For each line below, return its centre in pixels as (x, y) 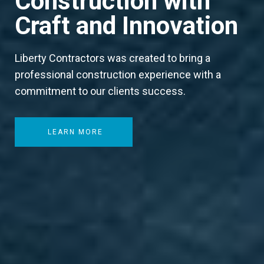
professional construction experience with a (118, 75)
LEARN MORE (75, 132)
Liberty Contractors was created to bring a (113, 58)
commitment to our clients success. (100, 91)
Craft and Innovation (126, 26)
